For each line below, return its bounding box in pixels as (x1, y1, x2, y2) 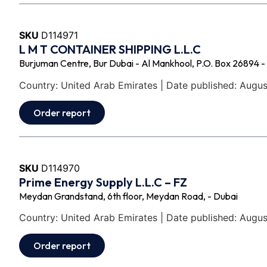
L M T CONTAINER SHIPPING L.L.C (19, 42, 201, 57)
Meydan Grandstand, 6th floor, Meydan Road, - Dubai (19, 190, 238, 202)
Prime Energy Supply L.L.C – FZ (19, 174, 187, 190)
